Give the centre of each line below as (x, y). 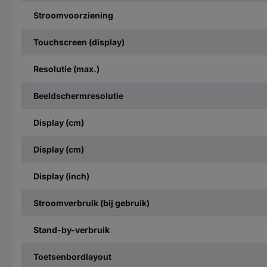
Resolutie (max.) (66, 69)
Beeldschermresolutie (78, 95)
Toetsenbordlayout (72, 256)
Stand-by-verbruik (72, 229)
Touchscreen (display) (79, 42)
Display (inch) (61, 176)
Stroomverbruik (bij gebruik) (91, 203)
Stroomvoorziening (73, 15)
